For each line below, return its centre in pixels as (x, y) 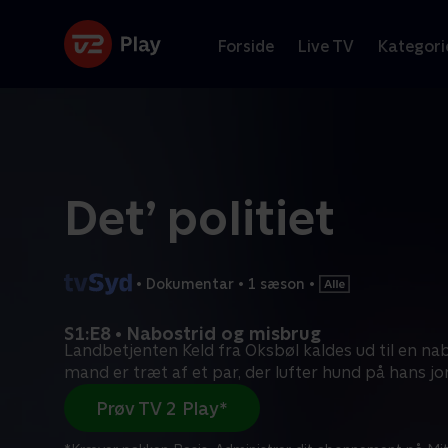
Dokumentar (190, 283)
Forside (246, 46)
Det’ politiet (199, 218)
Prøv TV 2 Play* (162, 408)
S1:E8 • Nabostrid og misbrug (192, 333)
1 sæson (276, 283)
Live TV (326, 46)
